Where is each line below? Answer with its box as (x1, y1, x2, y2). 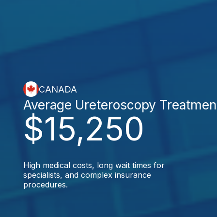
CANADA (39, 84, 77, 94)
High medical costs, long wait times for (23, 160, 165, 170)
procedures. (23, 180, 68, 189)
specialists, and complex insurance (23, 170, 151, 180)
